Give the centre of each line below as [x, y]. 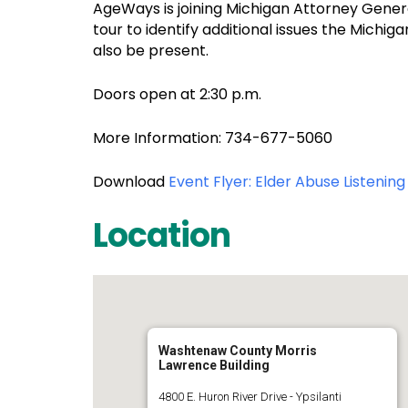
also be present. [151, 51]
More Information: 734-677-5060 [213, 138]
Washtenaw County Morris [238, 351]
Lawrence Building [214, 365]
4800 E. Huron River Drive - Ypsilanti [250, 397]
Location [162, 235]
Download [131, 182]
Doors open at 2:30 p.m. [177, 94]
